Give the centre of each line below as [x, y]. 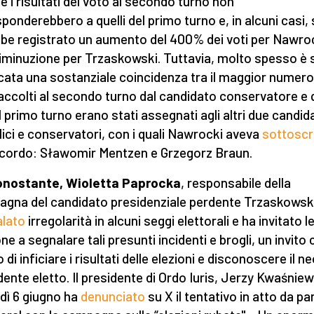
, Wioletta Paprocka [120, 183]
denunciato [113, 296]
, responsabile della [236, 183]
